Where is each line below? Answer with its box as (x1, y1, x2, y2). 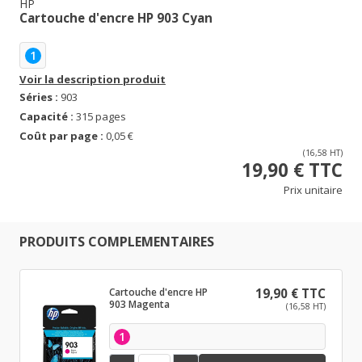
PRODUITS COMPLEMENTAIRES (19, 233, 214, 251)
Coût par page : (19, 128, 103, 144)
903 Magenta (108, 297, 170, 312)
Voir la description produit (19, 72, 166, 87)
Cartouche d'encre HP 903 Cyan (19, 10, 213, 26)
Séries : (19, 90, 58, 105)
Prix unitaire (284, 183, 343, 198)
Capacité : (19, 109, 74, 124)
